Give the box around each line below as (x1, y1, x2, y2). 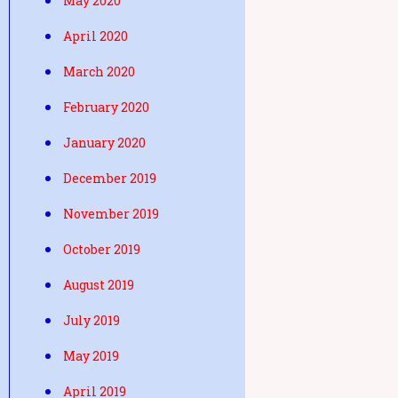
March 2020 (63, 63, 135, 80)
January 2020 (63, 134, 146, 151)
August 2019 (63, 276, 134, 293)
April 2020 (63, 28, 128, 44)
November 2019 (63, 205, 159, 222)
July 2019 (63, 312, 120, 329)
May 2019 (63, 347, 119, 364)
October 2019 (63, 241, 140, 258)
